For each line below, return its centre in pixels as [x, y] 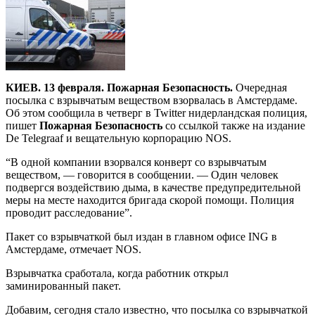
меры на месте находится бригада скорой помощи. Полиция [150, 200]
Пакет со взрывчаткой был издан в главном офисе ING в [141, 236]
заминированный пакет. [63, 285]
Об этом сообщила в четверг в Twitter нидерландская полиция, [156, 112]
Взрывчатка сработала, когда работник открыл [117, 273]
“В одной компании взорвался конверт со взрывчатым [136, 162]
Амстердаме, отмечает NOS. [73, 249]
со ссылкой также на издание [234, 125]
